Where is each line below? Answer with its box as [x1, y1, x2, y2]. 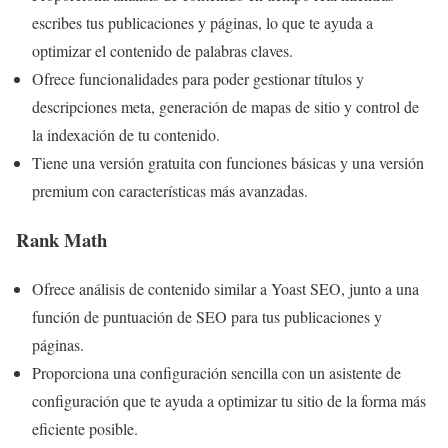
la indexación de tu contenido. [32, 124, 220, 146]
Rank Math [16, 226, 107, 254]
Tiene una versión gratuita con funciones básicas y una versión [32, 152, 424, 174]
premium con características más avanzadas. [32, 180, 308, 202]
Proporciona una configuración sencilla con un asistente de [32, 361, 401, 383]
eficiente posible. [32, 417, 138, 439]
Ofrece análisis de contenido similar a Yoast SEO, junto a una [32, 277, 419, 299]
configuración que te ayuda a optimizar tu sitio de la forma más [32, 389, 426, 411]
